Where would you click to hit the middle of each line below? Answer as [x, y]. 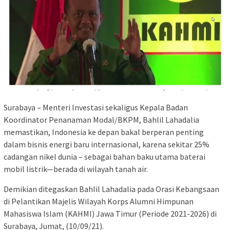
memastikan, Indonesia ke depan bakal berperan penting [104, 132]
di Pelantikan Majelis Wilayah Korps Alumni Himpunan [99, 201]
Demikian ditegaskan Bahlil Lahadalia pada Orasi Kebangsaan [111, 189]
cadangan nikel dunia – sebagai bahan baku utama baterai [104, 156]
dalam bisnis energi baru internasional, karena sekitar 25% [107, 144]
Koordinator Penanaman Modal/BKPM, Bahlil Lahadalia [101, 119]
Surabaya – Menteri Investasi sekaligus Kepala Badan [96, 107]
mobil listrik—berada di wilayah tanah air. [76, 169]
